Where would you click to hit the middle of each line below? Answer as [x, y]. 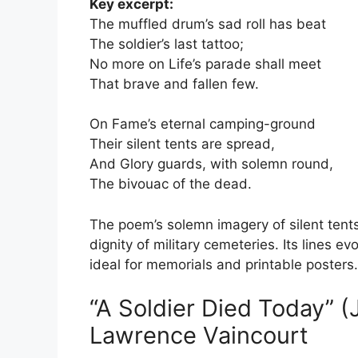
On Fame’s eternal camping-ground [203, 124]
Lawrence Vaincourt [199, 335]
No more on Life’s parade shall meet [205, 64]
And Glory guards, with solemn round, [211, 164]
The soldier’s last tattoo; [167, 44]
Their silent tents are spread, [182, 144]
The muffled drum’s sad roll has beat [208, 24]
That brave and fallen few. [174, 84]
